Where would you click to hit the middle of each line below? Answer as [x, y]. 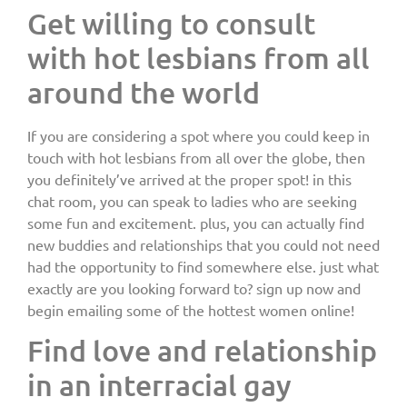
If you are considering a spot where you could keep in [199, 135]
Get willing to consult [171, 23]
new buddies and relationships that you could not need [203, 244]
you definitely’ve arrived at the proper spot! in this [189, 179]
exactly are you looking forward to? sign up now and [194, 288]
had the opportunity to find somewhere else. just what [203, 266]
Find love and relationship [202, 350]
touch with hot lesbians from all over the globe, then [196, 157]
